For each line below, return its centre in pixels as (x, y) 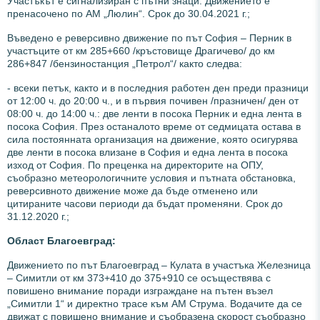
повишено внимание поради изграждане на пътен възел (140, 290)
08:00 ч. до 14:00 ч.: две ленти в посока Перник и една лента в (154, 113)
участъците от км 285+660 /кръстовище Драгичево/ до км (141, 50)
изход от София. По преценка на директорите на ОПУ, (135, 165)
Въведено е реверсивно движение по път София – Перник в (149, 37)
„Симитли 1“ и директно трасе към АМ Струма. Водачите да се (155, 303)
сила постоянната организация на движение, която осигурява (152, 139)
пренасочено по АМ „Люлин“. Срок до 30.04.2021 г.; (129, 13)
